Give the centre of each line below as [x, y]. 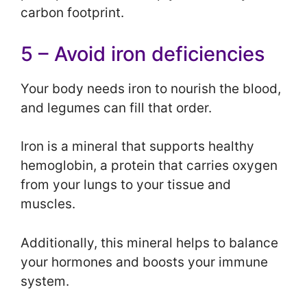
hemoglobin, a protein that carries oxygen [149, 166]
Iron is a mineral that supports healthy [137, 147]
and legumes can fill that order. [118, 108]
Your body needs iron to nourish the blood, [151, 88]
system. [45, 281]
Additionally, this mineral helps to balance [149, 243]
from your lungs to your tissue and [126, 185]
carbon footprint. [72, 13]
